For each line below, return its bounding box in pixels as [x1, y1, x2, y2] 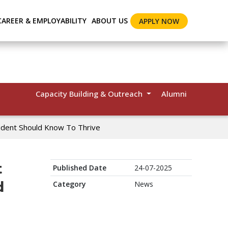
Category [53, 179, 86, 189]
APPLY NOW [139, 16, 180, 26]
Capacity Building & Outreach [36, 89, 145, 99]
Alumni [161, 89, 187, 99]
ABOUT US [92, 16, 128, 25]
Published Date [53, 163, 106, 173]
